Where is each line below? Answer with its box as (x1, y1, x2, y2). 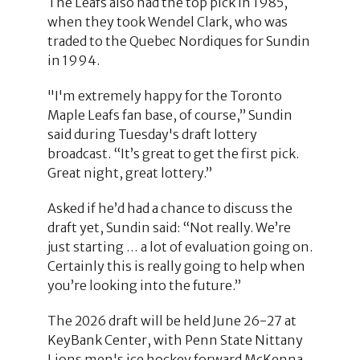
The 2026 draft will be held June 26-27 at (47, 312, 297, 329)
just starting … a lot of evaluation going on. (47, 238, 313, 255)
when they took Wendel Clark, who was (47, 13, 288, 30)
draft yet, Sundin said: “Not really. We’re (47, 219, 291, 235)
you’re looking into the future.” (47, 276, 241, 293)
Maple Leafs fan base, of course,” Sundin (47, 106, 292, 123)
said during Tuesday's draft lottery (47, 125, 257, 142)
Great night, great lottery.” (47, 164, 212, 181)
